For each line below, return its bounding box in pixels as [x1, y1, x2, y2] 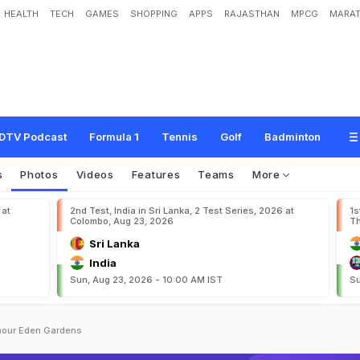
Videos [76, 168, 114, 181]
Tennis [162, 130, 198, 143]
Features [131, 168, 181, 181]
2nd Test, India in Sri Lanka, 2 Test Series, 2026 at [70, 205, 294, 216]
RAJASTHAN [224, 8, 280, 19]
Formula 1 [89, 130, 139, 143]
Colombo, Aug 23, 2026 [70, 215, 174, 227]
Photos [20, 168, 59, 181]
